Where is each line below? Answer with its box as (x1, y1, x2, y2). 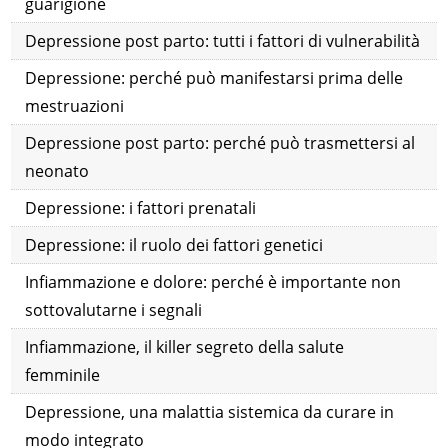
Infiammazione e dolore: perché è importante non (25, 271, 402, 294)
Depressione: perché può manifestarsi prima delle (25, 67, 404, 90)
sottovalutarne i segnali (25, 299, 203, 322)
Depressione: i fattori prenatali (25, 197, 257, 220)
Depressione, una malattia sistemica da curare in (25, 401, 395, 424)
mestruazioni (25, 95, 125, 118)
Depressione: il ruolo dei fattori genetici (25, 234, 324, 257)
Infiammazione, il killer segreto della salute (25, 336, 345, 359)
